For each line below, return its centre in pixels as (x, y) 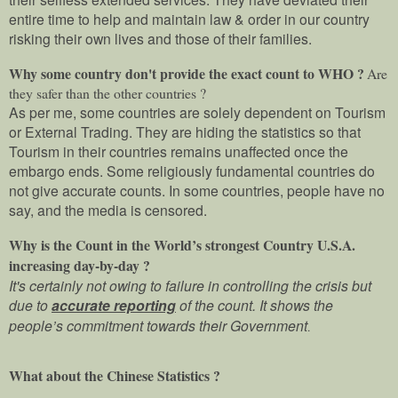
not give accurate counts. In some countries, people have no (197, 190)
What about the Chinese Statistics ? (115, 375)
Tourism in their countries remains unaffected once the (179, 151)
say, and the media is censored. (108, 209)
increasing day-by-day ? (80, 265)
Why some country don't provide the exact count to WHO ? (187, 73)
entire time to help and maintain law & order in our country (189, 18)
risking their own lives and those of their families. (160, 38)
